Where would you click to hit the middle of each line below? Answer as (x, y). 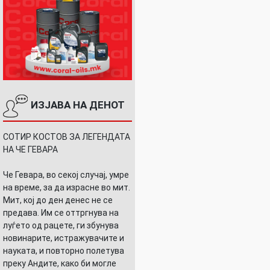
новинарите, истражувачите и (64, 238)
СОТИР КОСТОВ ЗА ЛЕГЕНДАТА (67, 137)
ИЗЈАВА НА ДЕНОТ (77, 105)
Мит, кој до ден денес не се (58, 200)
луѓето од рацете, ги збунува (61, 226)
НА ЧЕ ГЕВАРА (30, 150)
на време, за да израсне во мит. (67, 188)
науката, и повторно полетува (64, 251)
